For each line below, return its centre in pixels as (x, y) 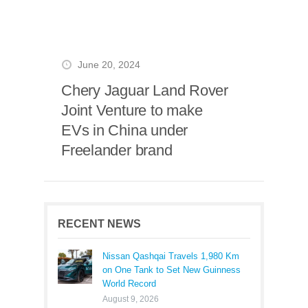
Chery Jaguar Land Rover (145, 90)
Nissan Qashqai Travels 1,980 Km (171, 256)
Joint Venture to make (132, 110)
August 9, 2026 (131, 299)
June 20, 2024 (109, 65)
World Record (129, 284)
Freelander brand (117, 150)
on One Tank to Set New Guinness (172, 270)
